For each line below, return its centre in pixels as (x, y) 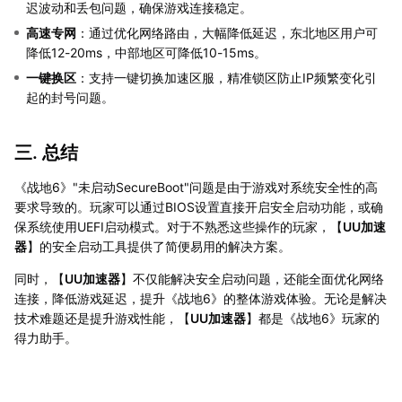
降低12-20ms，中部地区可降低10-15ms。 (146, 52)
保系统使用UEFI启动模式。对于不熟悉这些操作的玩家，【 (179, 226)
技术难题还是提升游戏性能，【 (102, 318)
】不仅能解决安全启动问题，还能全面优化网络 (252, 278)
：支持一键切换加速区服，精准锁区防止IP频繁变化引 (227, 77)
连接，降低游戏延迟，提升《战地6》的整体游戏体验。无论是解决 (201, 298)
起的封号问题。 (70, 97)
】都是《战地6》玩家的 (313, 318)
